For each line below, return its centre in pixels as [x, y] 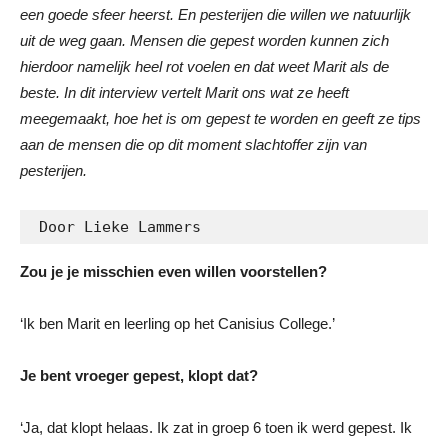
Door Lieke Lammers [120, 226]
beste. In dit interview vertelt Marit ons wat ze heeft [184, 92]
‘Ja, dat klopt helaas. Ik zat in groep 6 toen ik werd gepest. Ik [216, 427]
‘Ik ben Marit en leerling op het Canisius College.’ [177, 323]
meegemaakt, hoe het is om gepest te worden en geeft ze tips [220, 118]
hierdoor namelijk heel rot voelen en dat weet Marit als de [204, 66]
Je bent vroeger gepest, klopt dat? [139, 375]
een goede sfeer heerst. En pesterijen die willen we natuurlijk [215, 14]
